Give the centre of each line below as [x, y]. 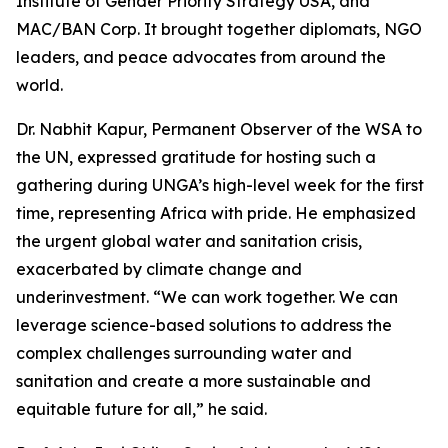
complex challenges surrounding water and [184, 353]
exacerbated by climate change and [159, 269]
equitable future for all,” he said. [141, 409]
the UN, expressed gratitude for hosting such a [196, 157]
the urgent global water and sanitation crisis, [189, 241]
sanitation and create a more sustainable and [193, 381]
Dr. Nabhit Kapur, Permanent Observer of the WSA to [219, 129]
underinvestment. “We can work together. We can [207, 297]
